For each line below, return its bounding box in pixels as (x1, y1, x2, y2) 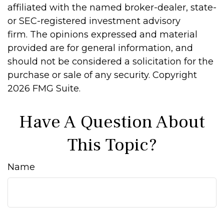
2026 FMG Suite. (7, 83, 80, 94)
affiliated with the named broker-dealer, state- (7, 2, 216, 13)
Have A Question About (19, 110, 205, 133)
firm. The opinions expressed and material (7, 29, 197, 40)
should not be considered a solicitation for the (7, 56, 213, 67)
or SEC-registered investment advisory (7, 15, 180, 26)
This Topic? (67, 133, 157, 156)
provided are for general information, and (7, 42, 193, 53)
